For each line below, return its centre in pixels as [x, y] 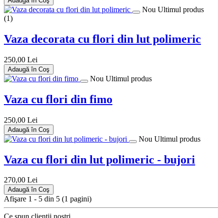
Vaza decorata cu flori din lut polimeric [102, 39]
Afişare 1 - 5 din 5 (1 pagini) [48, 199]
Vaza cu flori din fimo [58, 99]
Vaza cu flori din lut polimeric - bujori [100, 159]
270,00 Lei [21, 180]
